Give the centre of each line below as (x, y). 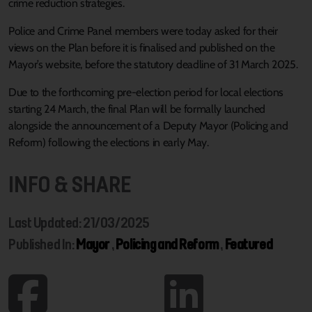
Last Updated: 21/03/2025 (79, 223)
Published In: (42, 244)
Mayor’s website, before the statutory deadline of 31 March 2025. (153, 65)
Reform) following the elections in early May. (109, 143)
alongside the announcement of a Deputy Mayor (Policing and (148, 126)
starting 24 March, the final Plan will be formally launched (137, 109)
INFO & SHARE (70, 184)
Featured (249, 244)
